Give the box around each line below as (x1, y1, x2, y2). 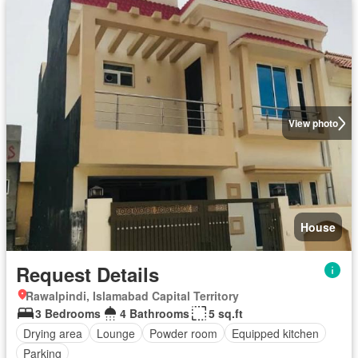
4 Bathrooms (120, 305, 189, 322)
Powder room (149, 324, 217, 341)
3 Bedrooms (35, 305, 101, 322)
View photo (288, 116, 338, 131)
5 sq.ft (209, 305, 243, 322)
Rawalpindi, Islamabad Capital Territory (26, 288, 239, 304)
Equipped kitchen (232, 324, 319, 341)
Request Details (16, 261, 159, 288)
